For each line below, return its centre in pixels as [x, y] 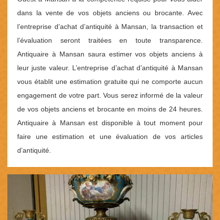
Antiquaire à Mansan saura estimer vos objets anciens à [110, 54]
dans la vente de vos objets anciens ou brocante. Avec [110, 13]
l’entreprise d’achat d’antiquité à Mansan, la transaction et [110, 27]
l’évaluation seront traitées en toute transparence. [110, 41]
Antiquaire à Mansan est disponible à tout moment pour [110, 123]
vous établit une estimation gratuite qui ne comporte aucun [110, 82]
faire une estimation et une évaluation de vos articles [110, 137]
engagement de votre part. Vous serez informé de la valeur [110, 96]
